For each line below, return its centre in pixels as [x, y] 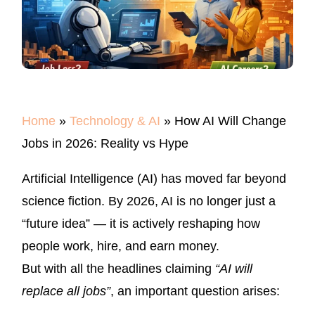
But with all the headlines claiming [118, 269]
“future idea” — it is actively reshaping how [141, 224]
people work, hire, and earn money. [121, 246]
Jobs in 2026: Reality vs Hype [105, 144]
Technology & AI [115, 121]
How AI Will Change [230, 121]
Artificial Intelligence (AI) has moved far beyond [154, 179]
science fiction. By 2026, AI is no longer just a [149, 201]
